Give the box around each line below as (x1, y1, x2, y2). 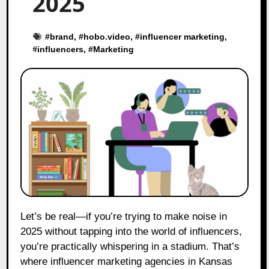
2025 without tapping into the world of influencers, (20, 225, 243, 237)
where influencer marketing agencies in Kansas (20, 255, 233, 267)
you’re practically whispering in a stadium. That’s (20, 240, 240, 252)
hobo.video (83, 31, 131, 41)
